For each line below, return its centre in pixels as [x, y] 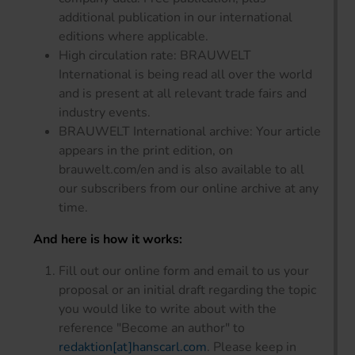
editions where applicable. [134, 36]
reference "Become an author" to [152, 328]
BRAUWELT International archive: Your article [190, 131]
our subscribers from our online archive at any [189, 188]
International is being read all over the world [185, 74]
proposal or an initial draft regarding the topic [187, 290]
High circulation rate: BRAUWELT [155, 55]
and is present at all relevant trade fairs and [183, 93]
